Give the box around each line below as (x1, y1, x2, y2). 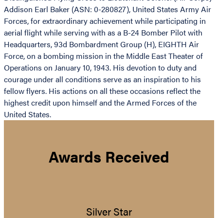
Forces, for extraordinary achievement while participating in (4, 15, 206, 27)
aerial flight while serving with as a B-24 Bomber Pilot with (4, 27, 202, 38)
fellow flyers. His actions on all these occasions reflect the (4, 85, 200, 97)
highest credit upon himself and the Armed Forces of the (4, 97, 197, 109)
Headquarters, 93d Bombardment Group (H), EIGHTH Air (4, 38, 199, 50)
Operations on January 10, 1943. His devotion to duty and (4, 62, 197, 73)
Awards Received (49, 145, 169, 167)
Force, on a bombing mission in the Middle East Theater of (4, 50, 203, 62)
